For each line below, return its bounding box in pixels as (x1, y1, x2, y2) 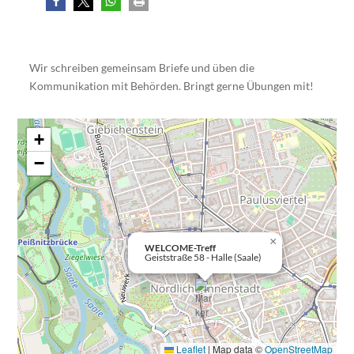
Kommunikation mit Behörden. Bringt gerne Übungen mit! (29, 78, 314, 92)
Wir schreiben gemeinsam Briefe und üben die (29, 60, 255, 74)
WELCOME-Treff (145, 241, 217, 254)
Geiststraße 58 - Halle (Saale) (145, 250, 262, 263)
